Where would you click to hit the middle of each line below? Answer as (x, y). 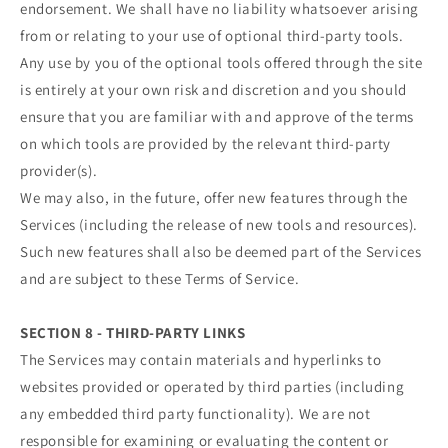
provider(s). (59, 170)
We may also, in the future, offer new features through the (214, 197)
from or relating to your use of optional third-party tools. (212, 35)
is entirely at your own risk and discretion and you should (213, 89)
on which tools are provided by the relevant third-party (206, 143)
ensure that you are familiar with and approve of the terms (217, 116)
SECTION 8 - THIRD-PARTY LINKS (133, 332)
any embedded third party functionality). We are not (195, 413)
